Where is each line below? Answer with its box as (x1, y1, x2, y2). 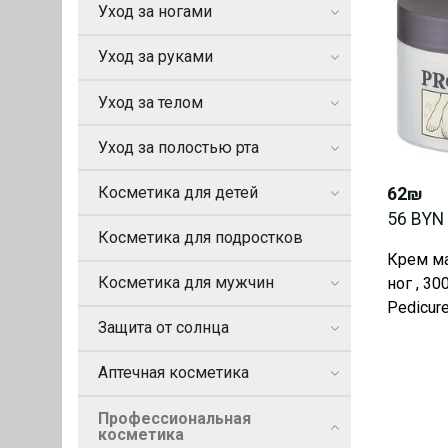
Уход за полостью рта (98, 137, 259, 157)
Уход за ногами (98, 2, 212, 22)
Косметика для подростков (98, 228, 303, 248)
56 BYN (387, 209, 444, 230)
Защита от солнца (98, 318, 229, 338)
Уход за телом (98, 92, 203, 112)
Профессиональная (98, 408, 251, 428)
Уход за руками (98, 47, 213, 67)
